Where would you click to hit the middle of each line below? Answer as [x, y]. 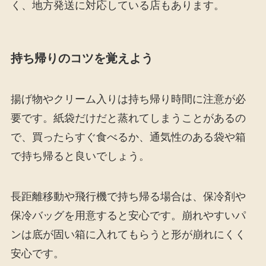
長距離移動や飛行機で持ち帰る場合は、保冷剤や [128, 196]
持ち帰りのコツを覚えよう [82, 58]
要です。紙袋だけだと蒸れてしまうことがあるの [128, 118]
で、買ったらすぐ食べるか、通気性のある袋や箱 [128, 137]
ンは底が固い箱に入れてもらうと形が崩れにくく [128, 234]
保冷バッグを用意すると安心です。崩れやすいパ [128, 215]
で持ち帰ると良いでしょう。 [80, 156]
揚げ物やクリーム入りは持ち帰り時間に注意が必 [128, 99]
